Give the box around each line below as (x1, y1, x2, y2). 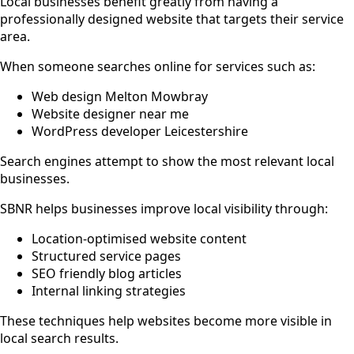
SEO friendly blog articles (32, 264, 182, 282)
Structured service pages (32, 247, 181, 265)
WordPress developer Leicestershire (32, 122, 248, 140)
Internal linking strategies (32, 281, 186, 299)
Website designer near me (32, 104, 189, 122)
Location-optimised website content (32, 229, 247, 247)
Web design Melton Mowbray (32, 87, 208, 105)
